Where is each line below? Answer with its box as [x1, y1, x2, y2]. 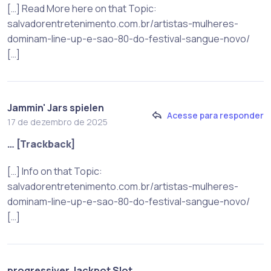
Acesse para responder [167, 109, 264, 121]
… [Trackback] [7, 137, 76, 151]
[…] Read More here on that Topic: [7, 2, 157, 16]
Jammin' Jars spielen [7, 101, 104, 115]
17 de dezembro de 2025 [7, 116, 108, 128]
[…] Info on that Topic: [7, 165, 102, 178]
